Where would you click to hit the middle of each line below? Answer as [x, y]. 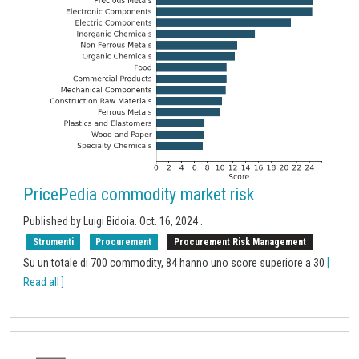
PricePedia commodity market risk [139, 194]
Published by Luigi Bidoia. [81, 221]
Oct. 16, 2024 [170, 221]
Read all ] [44, 282]
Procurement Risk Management [240, 242]
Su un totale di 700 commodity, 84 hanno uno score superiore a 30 [175, 263]
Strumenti [53, 242]
